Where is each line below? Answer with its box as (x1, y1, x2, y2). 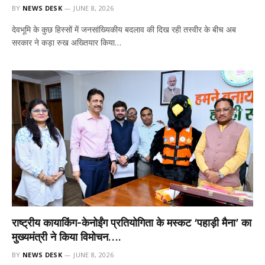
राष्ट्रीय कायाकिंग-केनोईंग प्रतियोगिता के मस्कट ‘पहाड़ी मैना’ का (12, 216, 251, 229)
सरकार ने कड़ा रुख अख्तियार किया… (12, 37, 121, 48)
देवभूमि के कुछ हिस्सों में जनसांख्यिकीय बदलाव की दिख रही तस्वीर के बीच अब (12, 24, 236, 35)
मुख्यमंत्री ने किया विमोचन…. (12, 230, 121, 243)
